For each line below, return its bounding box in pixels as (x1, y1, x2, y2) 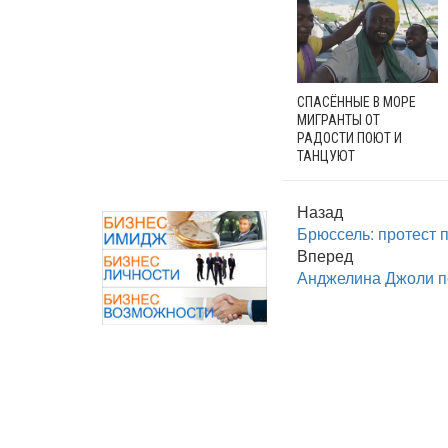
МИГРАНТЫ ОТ (297, 112, 380, 129)
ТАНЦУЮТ (297, 148, 355, 165)
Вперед (297, 244, 353, 268)
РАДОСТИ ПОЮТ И (297, 130, 402, 147)
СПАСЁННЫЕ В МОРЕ (297, 94, 416, 111)
